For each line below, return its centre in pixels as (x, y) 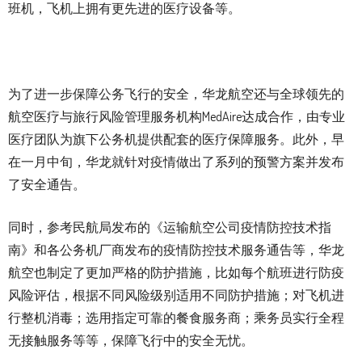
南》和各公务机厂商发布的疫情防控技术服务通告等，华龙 (176, 250)
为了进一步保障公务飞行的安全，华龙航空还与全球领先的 (176, 94)
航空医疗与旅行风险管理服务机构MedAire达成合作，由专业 (177, 117)
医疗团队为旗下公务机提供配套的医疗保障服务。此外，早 (176, 139)
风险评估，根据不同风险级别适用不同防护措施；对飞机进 (176, 295)
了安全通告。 (47, 185)
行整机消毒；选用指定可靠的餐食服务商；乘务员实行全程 (176, 318)
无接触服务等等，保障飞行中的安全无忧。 (131, 341)
